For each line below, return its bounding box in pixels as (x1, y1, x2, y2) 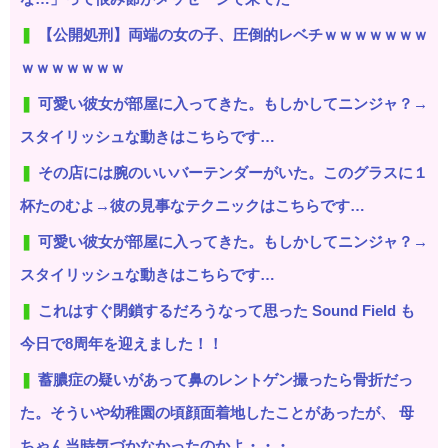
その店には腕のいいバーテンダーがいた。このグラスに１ (38, 163, 428, 181)
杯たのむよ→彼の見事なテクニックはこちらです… (20, 196, 365, 214)
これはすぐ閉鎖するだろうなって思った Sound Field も (38, 301, 415, 319)
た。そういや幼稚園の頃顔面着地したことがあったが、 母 (20, 403, 414, 421)
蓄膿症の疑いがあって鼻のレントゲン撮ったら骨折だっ (38, 370, 413, 388)
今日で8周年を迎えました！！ (20, 334, 223, 352)
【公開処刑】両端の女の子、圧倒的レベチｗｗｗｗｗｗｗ (38, 25, 428, 43)
